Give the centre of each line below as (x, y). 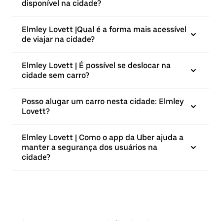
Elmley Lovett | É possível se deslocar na (96, 65)
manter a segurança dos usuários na (90, 147)
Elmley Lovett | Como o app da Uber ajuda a (103, 137)
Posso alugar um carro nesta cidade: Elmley (103, 101)
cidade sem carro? (55, 75)
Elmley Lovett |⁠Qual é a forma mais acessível (104, 29)
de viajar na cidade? (58, 39)
